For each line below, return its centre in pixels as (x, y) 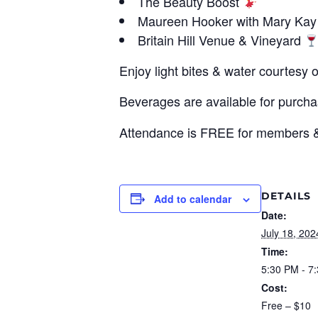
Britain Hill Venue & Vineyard (221, 39)
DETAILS (286, 196)
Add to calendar (193, 198)
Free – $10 (286, 305)
